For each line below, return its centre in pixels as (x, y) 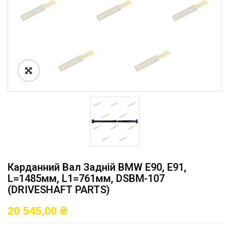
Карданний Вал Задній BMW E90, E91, (97, 167)
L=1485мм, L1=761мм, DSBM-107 (86, 178)
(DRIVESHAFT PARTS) (59, 190)
